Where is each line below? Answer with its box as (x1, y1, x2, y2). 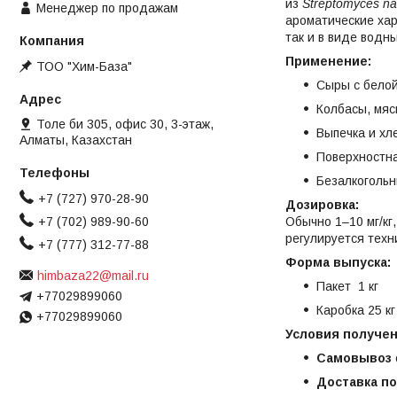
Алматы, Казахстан (19, 133, 132, 148)
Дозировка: (285, 198, 359, 213)
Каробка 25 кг (316, 303, 395, 318)
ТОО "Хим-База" (36, 59, 132, 74)
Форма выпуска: (285, 255, 391, 270)
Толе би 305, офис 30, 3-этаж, (36, 117, 214, 132)
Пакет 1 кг (316, 279, 378, 294)
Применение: (285, 54, 371, 69)
